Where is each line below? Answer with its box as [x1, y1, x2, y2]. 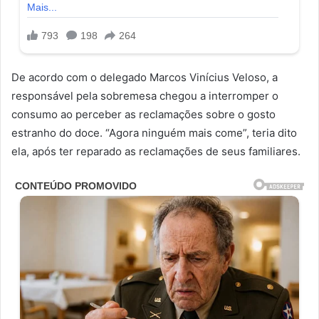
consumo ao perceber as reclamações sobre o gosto [11, 107, 276, 121]
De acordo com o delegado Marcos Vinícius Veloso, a [11, 70, 278, 84]
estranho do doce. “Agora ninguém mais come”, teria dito [11, 125, 297, 140]
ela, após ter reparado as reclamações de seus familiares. [11, 144, 300, 158]
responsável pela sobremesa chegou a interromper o [11, 88, 278, 103]
